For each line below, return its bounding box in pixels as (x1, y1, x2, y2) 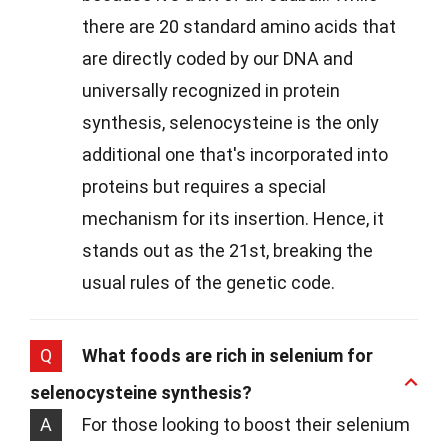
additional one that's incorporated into (82, 144, 388, 166)
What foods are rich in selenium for (82, 345, 373, 367)
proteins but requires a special (82, 176, 326, 198)
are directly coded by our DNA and (82, 48, 353, 70)
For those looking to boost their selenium (82, 414, 410, 436)
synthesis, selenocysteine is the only (82, 112, 379, 134)
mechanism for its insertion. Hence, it (82, 208, 384, 230)
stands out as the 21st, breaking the (82, 240, 373, 262)
